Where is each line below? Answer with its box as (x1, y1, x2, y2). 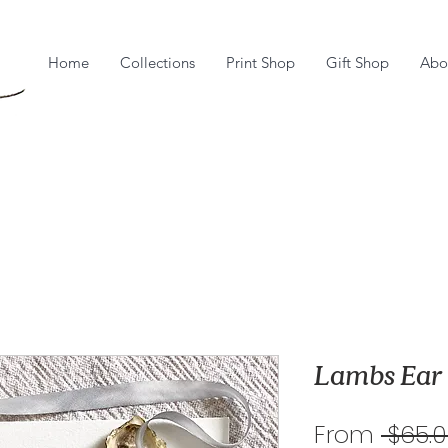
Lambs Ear (314, 355, 442, 391)
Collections (120, 53, 195, 72)
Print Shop (226, 53, 295, 72)
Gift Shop (326, 53, 389, 72)
